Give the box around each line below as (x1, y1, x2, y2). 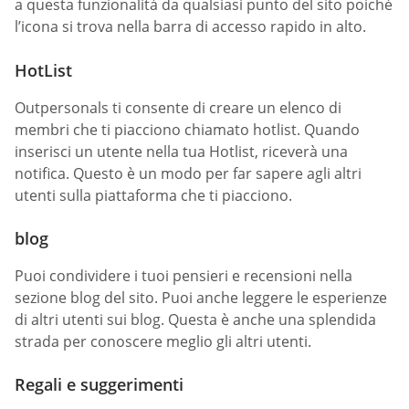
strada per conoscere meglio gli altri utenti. (15, 330, 311, 351)
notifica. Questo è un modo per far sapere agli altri (15, 163, 362, 184)
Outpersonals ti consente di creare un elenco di (15, 97, 341, 118)
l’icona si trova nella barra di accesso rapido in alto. (15, 16, 366, 37)
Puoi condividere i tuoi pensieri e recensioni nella (15, 265, 352, 286)
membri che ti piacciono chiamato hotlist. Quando (15, 119, 360, 140)
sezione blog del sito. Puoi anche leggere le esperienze (15, 287, 387, 308)
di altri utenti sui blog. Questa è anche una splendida (15, 309, 376, 330)
